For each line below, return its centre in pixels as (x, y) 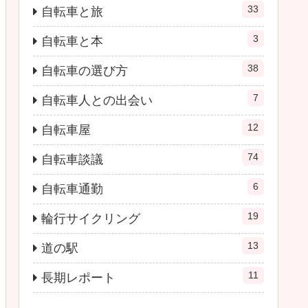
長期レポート (78, 277)
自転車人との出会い (97, 100)
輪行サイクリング (91, 218)
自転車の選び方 (85, 70)
